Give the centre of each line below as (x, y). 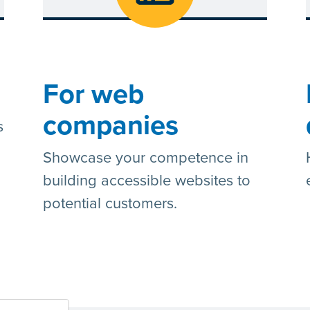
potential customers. (110, 204)
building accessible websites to (146, 181)
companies (110, 126)
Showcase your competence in (145, 158)
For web (93, 94)
